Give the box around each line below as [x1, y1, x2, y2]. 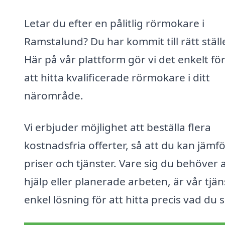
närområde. [24, 88, 83, 102]
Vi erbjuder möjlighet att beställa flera [24, 120, 211, 135]
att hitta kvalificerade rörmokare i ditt [24, 70, 210, 84]
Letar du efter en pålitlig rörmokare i [24, 16, 204, 30]
